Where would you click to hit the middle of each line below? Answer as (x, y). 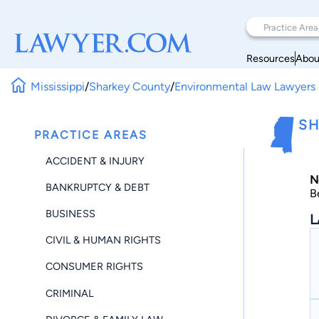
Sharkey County (130, 86)
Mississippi (58, 86)
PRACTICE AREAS (91, 135)
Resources (271, 58)
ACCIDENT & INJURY (95, 161)
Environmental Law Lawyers (245, 86)
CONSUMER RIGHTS (94, 267)
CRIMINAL (69, 293)
